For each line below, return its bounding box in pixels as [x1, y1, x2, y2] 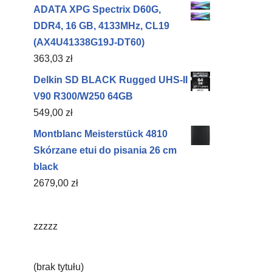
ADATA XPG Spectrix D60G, [33, 4, 161, 15]
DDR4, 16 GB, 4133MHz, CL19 [33, 21, 169, 31]
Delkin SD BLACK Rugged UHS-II [33, 75, 188, 85]
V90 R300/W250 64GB [33, 91, 133, 101]
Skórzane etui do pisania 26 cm [33, 145, 177, 155]
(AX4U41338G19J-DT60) [33, 37, 144, 47]
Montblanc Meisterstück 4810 [33, 129, 168, 139]
